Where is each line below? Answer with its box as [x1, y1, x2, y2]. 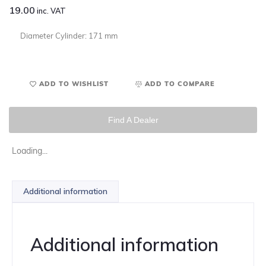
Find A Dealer [107, 115, 159, 125]
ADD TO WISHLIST [39, 80, 109, 88]
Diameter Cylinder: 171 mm [20, 31, 118, 41]
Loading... [12, 145, 47, 157]
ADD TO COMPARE [145, 80, 215, 88]
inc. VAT [35, 6, 66, 16]
